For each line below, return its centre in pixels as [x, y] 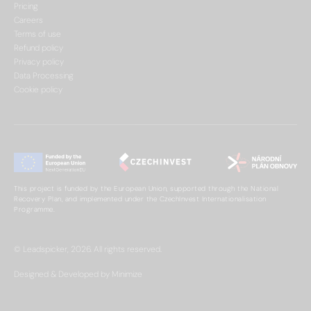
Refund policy [39, 48]
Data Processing [44, 76]
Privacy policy [39, 62]
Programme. [34, 209]
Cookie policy [38, 90]
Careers [28, 20]
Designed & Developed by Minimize [78, 274]
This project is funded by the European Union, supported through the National [146, 188]
